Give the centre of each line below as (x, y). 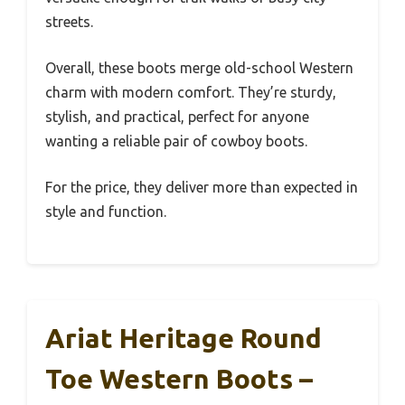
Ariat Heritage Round (184, 339)
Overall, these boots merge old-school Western (199, 68)
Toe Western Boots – (179, 379)
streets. (69, 22)
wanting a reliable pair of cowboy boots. (176, 141)
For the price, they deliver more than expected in (202, 188)
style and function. (106, 212)
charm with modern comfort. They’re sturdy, (191, 93)
